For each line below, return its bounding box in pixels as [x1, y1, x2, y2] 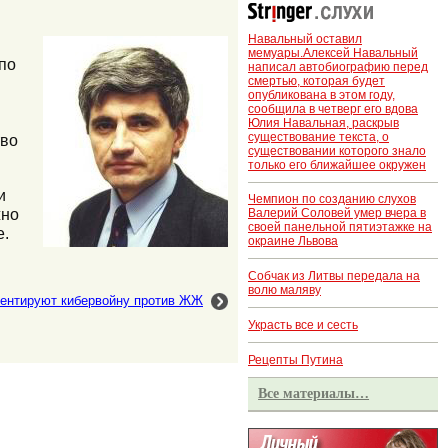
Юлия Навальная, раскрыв [248, 115, 399, 130]
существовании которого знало [248, 143, 426, 158]
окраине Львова [248, 234, 338, 249]
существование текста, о [248, 129, 389, 144]
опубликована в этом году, [248, 87, 395, 102]
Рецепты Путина [248, 353, 343, 368]
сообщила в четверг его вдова [248, 101, 418, 116]
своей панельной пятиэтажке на [248, 220, 432, 235]
